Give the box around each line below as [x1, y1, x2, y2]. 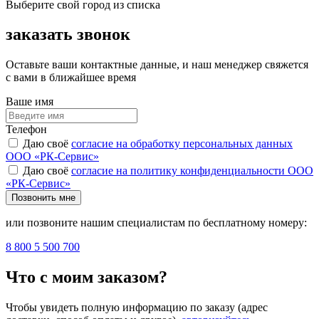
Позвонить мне [11, 192, 75, 204]
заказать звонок [6, 25, 130, 44]
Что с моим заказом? [6, 268, 167, 287]
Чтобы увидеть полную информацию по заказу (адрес [6, 301, 268, 314]
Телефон [6, 123, 47, 136]
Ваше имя [6, 95, 53, 108]
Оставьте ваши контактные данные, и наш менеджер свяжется [6, 58, 308, 71]
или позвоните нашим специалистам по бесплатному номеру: [6, 216, 307, 229]
